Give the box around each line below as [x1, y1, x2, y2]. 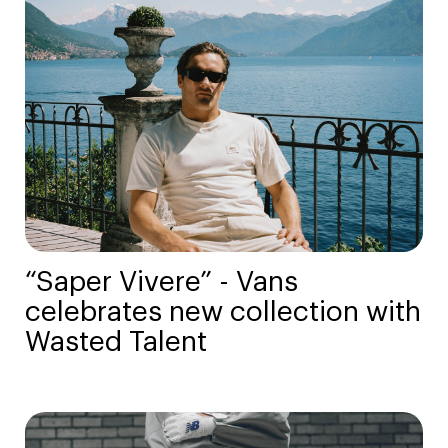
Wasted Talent [25, 328, 207, 357]
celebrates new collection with [25, 298, 421, 327]
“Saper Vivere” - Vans [25, 268, 298, 297]
